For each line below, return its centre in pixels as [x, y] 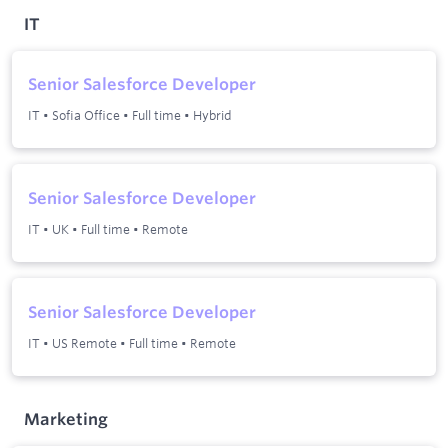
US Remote [84, 343]
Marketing [66, 419]
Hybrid [212, 115]
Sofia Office [86, 115]
